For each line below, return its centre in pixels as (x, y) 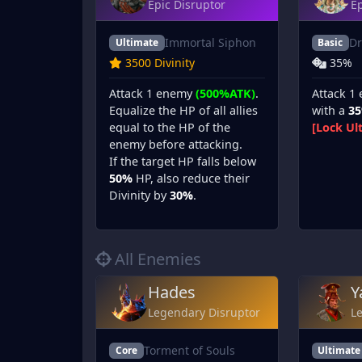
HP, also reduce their (191, 179)
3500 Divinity (160, 63)
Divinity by (139, 196)
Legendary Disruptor (204, 313)
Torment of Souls (189, 351)
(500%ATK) (225, 94)
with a (330, 111)
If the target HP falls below (183, 162)
